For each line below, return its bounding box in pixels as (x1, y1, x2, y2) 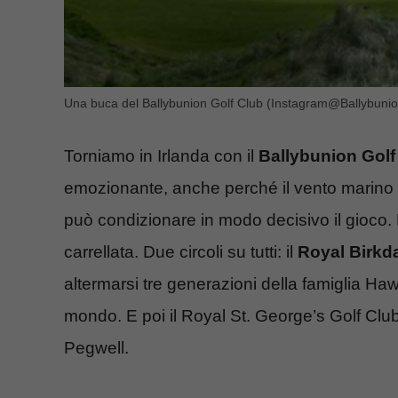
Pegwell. (64, 338, 129, 358)
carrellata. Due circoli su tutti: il (64, 243, 298, 262)
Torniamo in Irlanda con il (64, 147, 259, 166)
